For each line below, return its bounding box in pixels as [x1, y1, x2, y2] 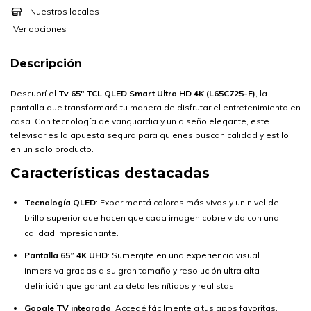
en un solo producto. [10, 144, 94, 154]
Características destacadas [10, 165, 210, 181]
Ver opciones [13, 24, 67, 34]
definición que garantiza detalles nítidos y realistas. [24, 280, 236, 291]
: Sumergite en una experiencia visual [108, 250, 260, 260]
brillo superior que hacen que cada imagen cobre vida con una [24, 212, 279, 223]
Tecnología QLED [24, 197, 96, 208]
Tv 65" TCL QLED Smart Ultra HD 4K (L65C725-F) [58, 88, 255, 99]
